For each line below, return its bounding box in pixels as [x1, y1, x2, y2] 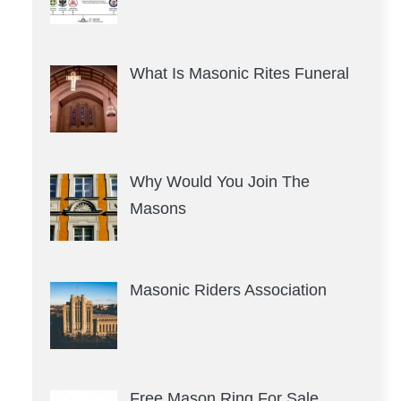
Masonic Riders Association [129, 281, 327, 300]
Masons [129, 200, 186, 218]
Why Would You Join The [129, 173, 310, 192]
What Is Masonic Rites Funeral [129, 64, 349, 83]
